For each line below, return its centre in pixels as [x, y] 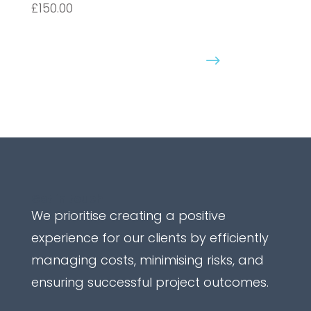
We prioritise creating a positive [128, 215]
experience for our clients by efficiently [150, 237]
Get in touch [67, 199]
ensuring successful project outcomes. [150, 282]
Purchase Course [121, 61]
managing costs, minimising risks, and [147, 260]
